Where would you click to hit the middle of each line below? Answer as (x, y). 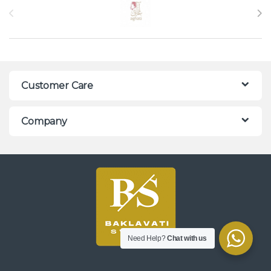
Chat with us (187, 238)
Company (44, 122)
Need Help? (148, 238)
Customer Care (57, 86)
